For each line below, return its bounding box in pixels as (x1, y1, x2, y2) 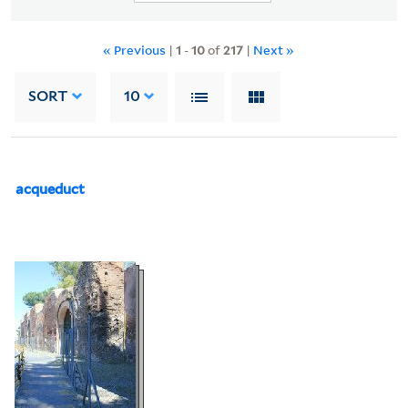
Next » (253, 40, 294, 58)
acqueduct (15, 180, 85, 198)
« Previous (103, 40, 168, 58)
